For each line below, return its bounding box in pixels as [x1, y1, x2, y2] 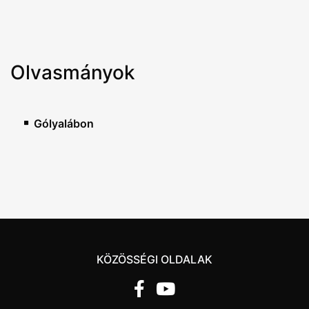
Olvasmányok [10, 61, 135, 84]
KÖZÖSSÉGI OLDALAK [97, 252, 212, 266]
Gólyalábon [34, 117, 94, 130]
